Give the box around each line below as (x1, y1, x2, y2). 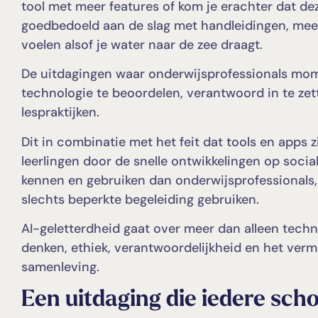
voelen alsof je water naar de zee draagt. (21, 35, 263, 53)
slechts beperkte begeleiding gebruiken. (21, 190, 259, 208)
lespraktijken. (21, 104, 99, 121)
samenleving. (21, 258, 99, 275)
